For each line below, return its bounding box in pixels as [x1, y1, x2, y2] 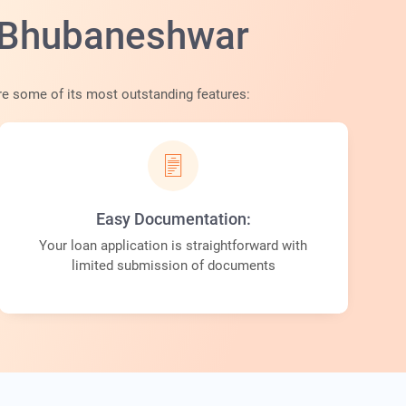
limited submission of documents [71, 257, 275, 275]
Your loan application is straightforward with [39, 237, 308, 255]
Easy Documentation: [95, 209, 251, 229]
